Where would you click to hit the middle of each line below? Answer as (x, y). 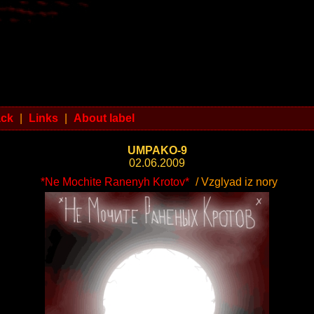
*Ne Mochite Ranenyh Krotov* (115, 182)
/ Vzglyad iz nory (235, 182)
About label (104, 118)
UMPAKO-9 (157, 150)
